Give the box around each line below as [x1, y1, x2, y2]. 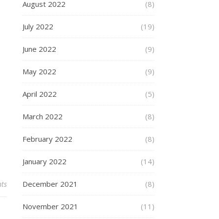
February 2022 [22, 134, 72, 144]
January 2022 [22, 156, 66, 166]
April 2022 [22, 89, 57, 99]
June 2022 [22, 44, 56, 54]
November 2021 [22, 201, 78, 211]
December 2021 [22, 179, 78, 189]
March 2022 [22, 111, 63, 121]
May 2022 [22, 66, 56, 76]
